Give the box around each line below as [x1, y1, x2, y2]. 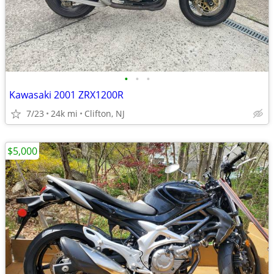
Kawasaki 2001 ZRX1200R [9, 88, 124, 102]
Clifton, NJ [84, 108, 125, 119]
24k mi [51, 108, 78, 119]
